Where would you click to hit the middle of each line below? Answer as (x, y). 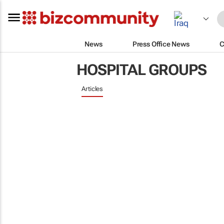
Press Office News (161, 44)
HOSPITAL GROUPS (141, 70)
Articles (92, 89)
